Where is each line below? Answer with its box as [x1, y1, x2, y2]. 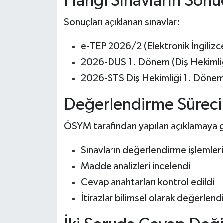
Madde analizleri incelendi [80, 161, 190, 171]
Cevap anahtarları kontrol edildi [80, 177, 214, 187]
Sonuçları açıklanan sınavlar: [63, 17, 180, 28]
